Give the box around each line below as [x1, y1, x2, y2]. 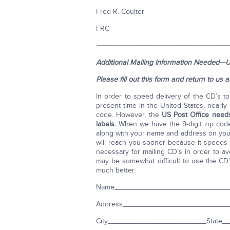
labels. [96, 120, 116, 128]
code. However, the [96, 110, 162, 119]
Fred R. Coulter [96, 7, 144, 16]
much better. [96, 166, 136, 175]
